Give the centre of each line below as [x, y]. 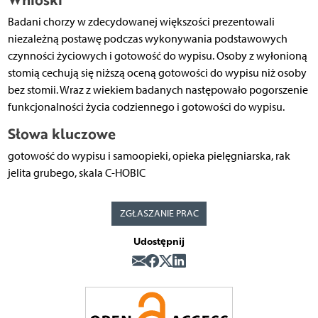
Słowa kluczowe [61, 134]
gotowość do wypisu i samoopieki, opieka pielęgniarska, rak [149, 156]
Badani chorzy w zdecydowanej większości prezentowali [141, 22]
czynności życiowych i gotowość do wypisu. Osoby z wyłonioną [157, 56]
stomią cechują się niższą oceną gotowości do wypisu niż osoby [157, 73]
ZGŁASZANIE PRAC [159, 214]
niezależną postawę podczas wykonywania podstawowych [147, 39]
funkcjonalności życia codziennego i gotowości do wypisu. [146, 107]
